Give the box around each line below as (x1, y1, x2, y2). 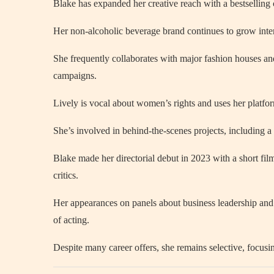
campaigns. (53, 70, 97, 81)
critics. (53, 170, 78, 180)
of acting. (53, 215, 89, 225)
